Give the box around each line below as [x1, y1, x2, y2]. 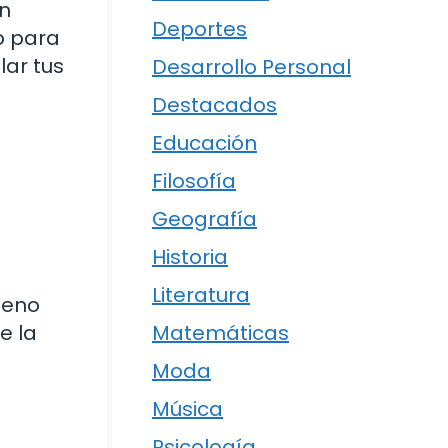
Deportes [152, 15, 247, 43]
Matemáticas [152, 319, 289, 347]
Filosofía [152, 167, 236, 195]
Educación [152, 129, 257, 157]
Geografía [152, 205, 257, 233]
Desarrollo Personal [152, 53, 351, 81]
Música [152, 395, 223, 423]
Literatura [152, 281, 250, 309]
